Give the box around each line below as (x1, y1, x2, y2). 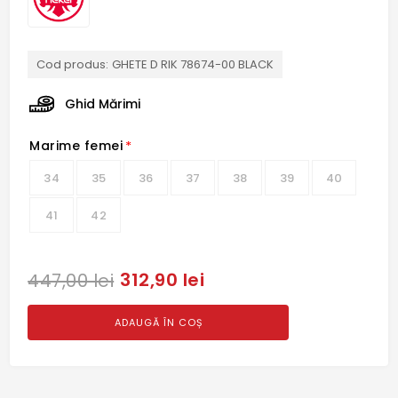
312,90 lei (120, 267, 205, 293)
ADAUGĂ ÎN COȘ (114, 314, 203, 330)
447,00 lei (28, 267, 115, 293)
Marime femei (29, 136, 123, 155)
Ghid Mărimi (65, 94, 141, 113)
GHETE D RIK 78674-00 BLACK (112, 56, 275, 73)
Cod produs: (36, 56, 109, 73)
